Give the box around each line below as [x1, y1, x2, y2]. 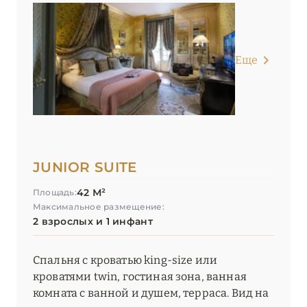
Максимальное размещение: [33, 201, 164, 212]
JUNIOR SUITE [33, 159, 137, 176]
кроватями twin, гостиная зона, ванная [33, 270, 247, 284]
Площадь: [33, 187, 77, 198]
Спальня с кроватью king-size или [33, 254, 218, 267]
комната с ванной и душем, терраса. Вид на [33, 286, 269, 300]
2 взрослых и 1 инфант [33, 215, 153, 228]
